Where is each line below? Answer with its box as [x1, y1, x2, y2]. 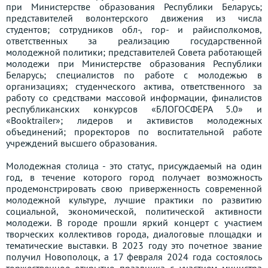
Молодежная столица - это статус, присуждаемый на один [6, 160, 262, 172]
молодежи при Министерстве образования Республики [6, 57, 262, 70]
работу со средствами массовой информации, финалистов [6, 92, 262, 104]
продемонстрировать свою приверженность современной [6, 182, 262, 195]
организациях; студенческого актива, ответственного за [6, 80, 262, 93]
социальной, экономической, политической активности [6, 205, 262, 218]
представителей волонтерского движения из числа [6, 12, 262, 25]
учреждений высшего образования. [6, 137, 157, 150]
